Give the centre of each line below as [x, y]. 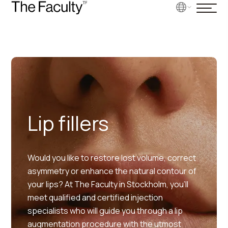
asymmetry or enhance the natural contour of [112, 171]
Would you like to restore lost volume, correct [112, 158]
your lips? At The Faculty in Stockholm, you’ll [108, 184]
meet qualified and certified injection [95, 197]
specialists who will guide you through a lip [105, 211]
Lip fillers [68, 123]
